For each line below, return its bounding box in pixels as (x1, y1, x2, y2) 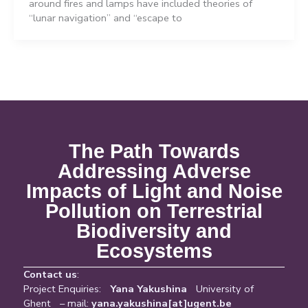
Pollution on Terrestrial (45, 200, 263, 223)
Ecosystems (96, 240, 212, 263)
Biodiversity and (76, 220, 232, 243)
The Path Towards (68, 140, 240, 163)
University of (187, 281, 254, 296)
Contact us (23, 267, 77, 281)
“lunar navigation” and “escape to (28, 10, 182, 25)
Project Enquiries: (23, 281, 110, 296)
